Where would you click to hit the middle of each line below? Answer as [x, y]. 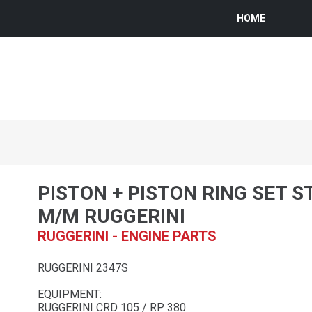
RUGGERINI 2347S [83, 267]
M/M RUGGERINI [111, 216]
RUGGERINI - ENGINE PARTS [127, 236]
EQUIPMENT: [70, 294]
